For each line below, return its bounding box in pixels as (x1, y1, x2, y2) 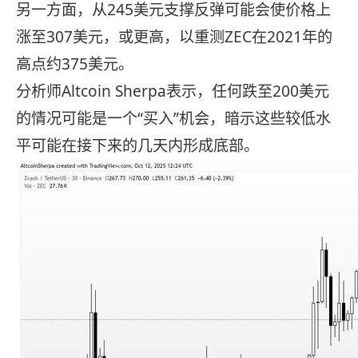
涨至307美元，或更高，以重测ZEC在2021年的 (16, 26, 332, 47)
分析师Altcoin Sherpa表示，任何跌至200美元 (16, 80, 329, 101)
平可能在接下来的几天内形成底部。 (16, 134, 259, 156)
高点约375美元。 (16, 53, 133, 74)
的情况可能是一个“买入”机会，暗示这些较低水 (16, 107, 331, 129)
